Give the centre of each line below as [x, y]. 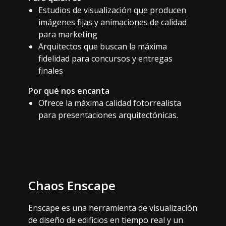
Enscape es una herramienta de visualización [113, 208]
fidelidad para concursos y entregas [105, 58]
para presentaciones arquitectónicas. [108, 115]
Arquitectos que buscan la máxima [103, 46]
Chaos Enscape [72, 185]
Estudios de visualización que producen [112, 10]
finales [51, 70]
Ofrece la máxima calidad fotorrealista [110, 103]
